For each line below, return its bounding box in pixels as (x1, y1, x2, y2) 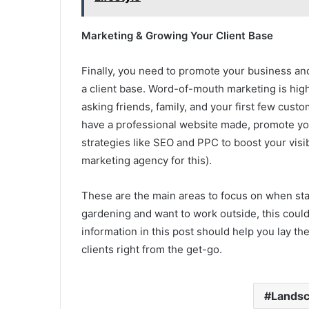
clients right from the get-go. (81, 243, 222, 256)
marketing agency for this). (81, 154, 212, 167)
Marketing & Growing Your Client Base (81, 29, 273, 42)
